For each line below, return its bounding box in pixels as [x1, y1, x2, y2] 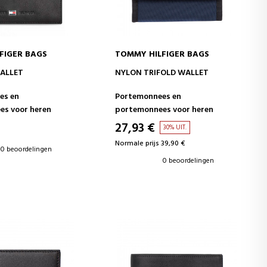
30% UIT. [163, 122, 187, 133]
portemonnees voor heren [115, 103, 214, 117]
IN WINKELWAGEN [144, 65, 209, 77]
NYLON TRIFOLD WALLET [115, 66, 209, 80]
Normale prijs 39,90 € [115, 138, 185, 150]
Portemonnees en [115, 90, 182, 104]
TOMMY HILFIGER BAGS [115, 48, 210, 61]
